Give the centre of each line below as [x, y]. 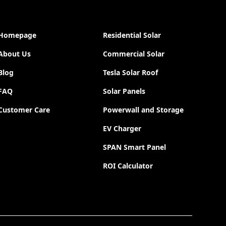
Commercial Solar [134, 54]
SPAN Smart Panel [135, 147]
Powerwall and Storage [144, 110]
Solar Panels [124, 91]
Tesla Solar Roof [131, 73]
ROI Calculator [128, 166]
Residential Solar [132, 35]
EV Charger [122, 129]
